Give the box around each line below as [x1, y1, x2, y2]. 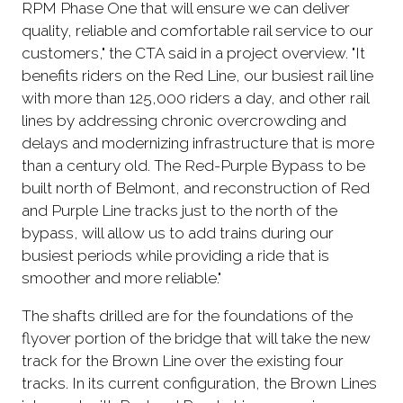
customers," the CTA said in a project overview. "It [22, 44, 365, 63]
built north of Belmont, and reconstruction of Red [22, 179, 370, 198]
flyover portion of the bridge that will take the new [22, 329, 371, 348]
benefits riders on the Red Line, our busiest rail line [22, 67, 373, 85]
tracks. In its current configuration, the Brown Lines [22, 374, 377, 393]
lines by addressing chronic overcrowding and [22, 112, 346, 130]
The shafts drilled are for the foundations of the [22, 307, 353, 326]
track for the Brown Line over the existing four [22, 352, 344, 371]
